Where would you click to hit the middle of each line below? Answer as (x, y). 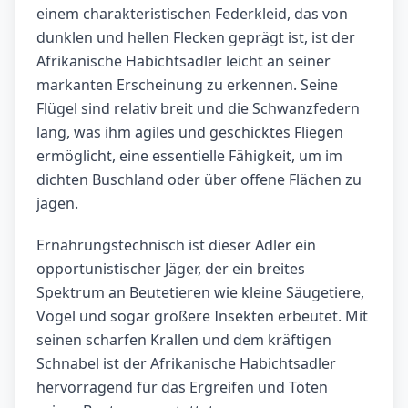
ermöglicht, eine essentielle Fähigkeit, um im (189, 156)
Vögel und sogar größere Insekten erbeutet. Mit (202, 316)
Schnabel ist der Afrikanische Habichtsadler (186, 364)
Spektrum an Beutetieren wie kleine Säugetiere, (200, 293)
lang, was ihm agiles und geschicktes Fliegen (190, 133)
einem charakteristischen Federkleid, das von (192, 14)
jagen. (57, 204)
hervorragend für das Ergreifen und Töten (182, 388)
